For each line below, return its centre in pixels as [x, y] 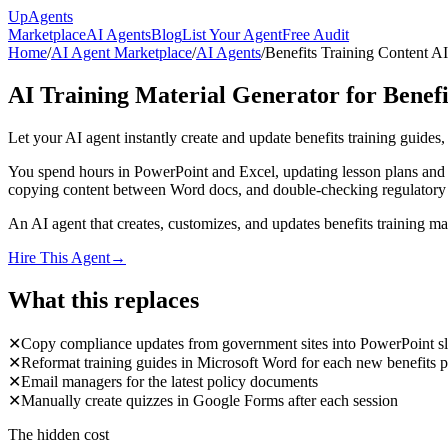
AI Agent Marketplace [121, 52]
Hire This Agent [59, 257]
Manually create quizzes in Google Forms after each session [209, 400]
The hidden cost [58, 434]
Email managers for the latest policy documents [169, 381]
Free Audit [315, 34]
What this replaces [103, 299]
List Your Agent [232, 34]
